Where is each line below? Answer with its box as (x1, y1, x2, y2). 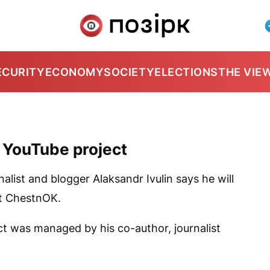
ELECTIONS (154, 65, 218, 78)
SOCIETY (104, 65, 155, 78)
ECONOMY (45, 65, 104, 78)
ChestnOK (5, 192, 58, 204)
